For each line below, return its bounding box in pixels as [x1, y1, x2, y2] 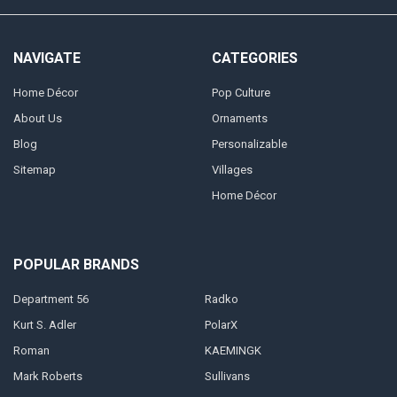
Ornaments [211, 112, 268, 126]
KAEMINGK [204, 344, 261, 358]
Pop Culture [211, 86, 270, 100]
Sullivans [204, 370, 250, 384]
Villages [211, 163, 253, 177]
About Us [12, 112, 62, 126]
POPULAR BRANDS [12, 255, 139, 273]
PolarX [204, 318, 237, 332]
